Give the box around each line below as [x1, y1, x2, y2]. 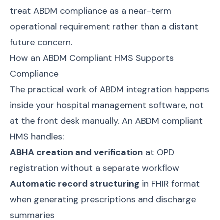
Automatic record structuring [10, 178, 139, 190]
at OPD [143, 146, 174, 158]
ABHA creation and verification [10, 146, 143, 158]
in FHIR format [139, 178, 200, 190]
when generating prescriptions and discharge [10, 193, 196, 205]
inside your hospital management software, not [10, 99, 204, 111]
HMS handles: [10, 131, 64, 142]
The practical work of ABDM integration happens [10, 83, 209, 95]
